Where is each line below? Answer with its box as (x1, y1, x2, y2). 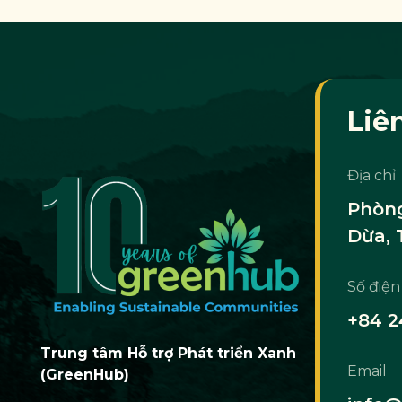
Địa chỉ (347, 167, 396, 185)
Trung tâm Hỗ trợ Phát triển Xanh (40, 345, 296, 363)
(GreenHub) (40, 366, 129, 384)
